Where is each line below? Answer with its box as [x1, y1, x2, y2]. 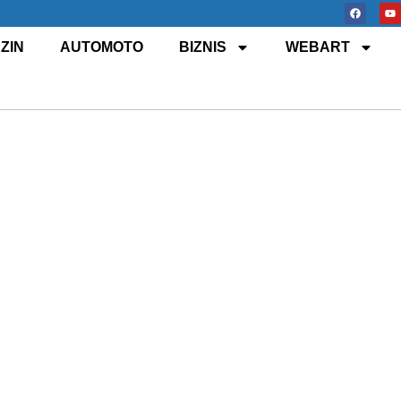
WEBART [285, 39, 350, 55]
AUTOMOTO [59, 39, 143, 55]
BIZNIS [178, 39, 226, 55]
